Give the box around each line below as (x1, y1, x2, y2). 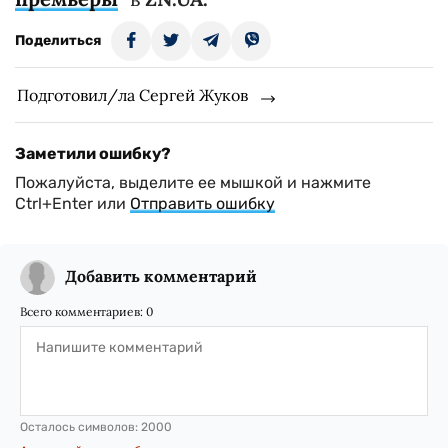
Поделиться (15, 32, 101, 49)
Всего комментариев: (20, 304, 146, 319)
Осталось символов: (20, 420, 141, 434)
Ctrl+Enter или (15, 194, 130, 213)
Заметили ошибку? (15, 144, 171, 163)
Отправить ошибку (130, 194, 275, 213)
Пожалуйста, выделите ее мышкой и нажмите (15, 173, 371, 192)
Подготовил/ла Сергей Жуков (17, 85, 248, 105)
